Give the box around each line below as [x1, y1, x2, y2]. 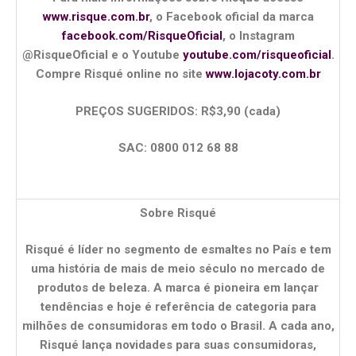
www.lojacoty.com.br [202, 67, 321, 82]
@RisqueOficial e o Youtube [21, 48, 180, 63]
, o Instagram [222, 29, 295, 44]
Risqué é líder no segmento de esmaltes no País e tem [25, 242, 331, 257]
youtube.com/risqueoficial [179, 48, 331, 63]
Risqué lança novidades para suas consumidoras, [40, 338, 316, 353]
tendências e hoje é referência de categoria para [40, 300, 316, 315]
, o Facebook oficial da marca [149, 10, 314, 25]
